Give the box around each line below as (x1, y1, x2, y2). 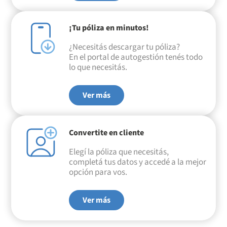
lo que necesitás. (68, 61, 127, 74)
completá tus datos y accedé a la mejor (68, 156, 206, 168)
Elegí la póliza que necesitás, (68, 145, 169, 158)
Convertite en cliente (68, 127, 144, 138)
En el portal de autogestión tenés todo (68, 51, 203, 64)
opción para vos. (68, 166, 127, 178)
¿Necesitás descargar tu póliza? (68, 41, 180, 54)
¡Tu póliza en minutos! (68, 22, 149, 34)
